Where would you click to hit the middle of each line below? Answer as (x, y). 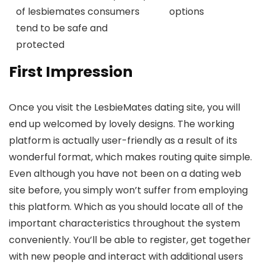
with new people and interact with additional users (126, 257)
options (187, 12)
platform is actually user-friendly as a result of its (123, 141)
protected (40, 45)
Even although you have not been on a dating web (125, 174)
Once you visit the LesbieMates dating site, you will (125, 108)
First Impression (71, 72)
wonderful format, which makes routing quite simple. (130, 157)
